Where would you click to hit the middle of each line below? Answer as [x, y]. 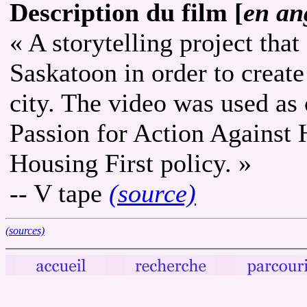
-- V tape [59, 193]
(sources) [25, 230]
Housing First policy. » [131, 163]
